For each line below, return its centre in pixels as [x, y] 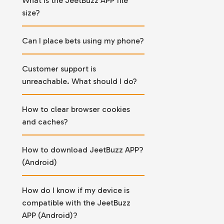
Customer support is [59, 68]
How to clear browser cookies [76, 109]
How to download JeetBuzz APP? [82, 149]
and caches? [45, 121]
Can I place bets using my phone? [83, 40]
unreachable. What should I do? [79, 81]
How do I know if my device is [75, 190]
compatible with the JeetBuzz [76, 202]
